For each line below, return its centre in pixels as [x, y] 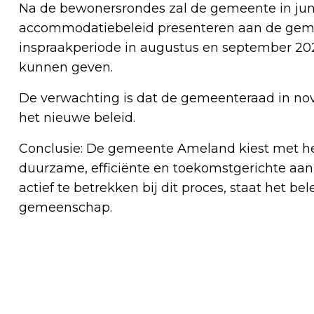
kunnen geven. [66, 67]
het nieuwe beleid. [77, 117]
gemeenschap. [66, 207]
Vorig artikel [61, 266]
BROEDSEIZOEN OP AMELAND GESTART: [159, 287]
